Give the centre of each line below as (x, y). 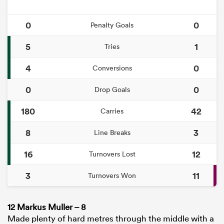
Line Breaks (112, 132)
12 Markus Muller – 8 (47, 207)
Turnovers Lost (112, 154)
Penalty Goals (112, 25)
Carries (112, 111)
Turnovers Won (112, 175)
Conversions (112, 68)
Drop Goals (112, 89)
